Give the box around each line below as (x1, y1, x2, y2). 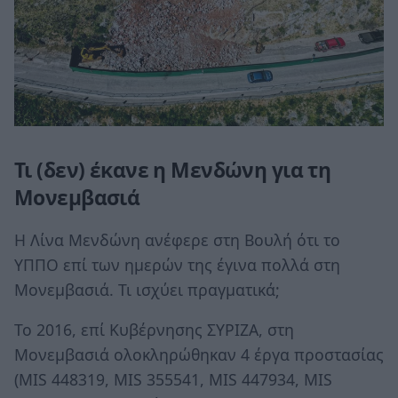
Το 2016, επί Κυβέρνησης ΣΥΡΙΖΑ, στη (14, 319, 294, 341)
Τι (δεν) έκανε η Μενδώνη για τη (14, 156, 331, 185)
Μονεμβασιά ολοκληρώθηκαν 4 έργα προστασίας (14, 344, 384, 366)
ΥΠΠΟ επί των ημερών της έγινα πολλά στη (14, 253, 340, 275)
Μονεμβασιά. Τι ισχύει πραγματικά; (14, 278, 280, 300)
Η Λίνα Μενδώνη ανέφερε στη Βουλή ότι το (14, 228, 340, 251)
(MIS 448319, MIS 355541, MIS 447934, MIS (14, 369, 332, 391)
